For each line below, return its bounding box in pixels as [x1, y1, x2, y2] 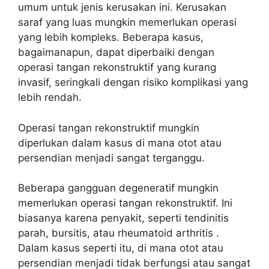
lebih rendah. [18, 91, 82, 103]
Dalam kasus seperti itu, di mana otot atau [18, 242, 223, 254]
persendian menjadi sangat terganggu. [18, 151, 205, 164]
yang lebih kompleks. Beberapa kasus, [18, 31, 204, 43]
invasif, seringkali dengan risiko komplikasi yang [18, 76, 248, 88]
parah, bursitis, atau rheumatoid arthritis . [18, 227, 219, 239]
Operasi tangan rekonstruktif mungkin [18, 121, 199, 134]
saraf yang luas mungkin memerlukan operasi [18, 16, 237, 28]
